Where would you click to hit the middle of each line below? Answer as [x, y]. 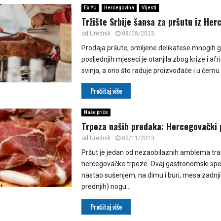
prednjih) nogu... [106, 187]
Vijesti [149, 8]
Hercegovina [119, 8]
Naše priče [96, 112]
